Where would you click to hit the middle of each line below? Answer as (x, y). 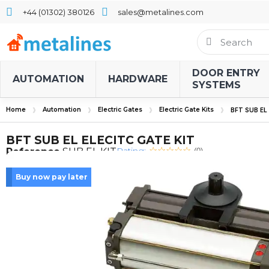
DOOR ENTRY (226, 73)
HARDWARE (138, 79)
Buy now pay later (52, 177)
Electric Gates (120, 110)
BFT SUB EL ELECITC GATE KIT (100, 140)
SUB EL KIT (89, 152)
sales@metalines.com (161, 12)
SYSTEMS (216, 85)
